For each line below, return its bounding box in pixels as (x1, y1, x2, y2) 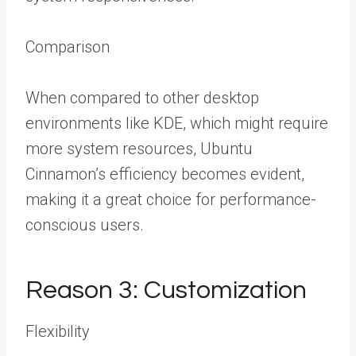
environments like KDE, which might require (25, 114, 328, 133)
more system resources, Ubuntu (25, 139, 253, 158)
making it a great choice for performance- (25, 190, 316, 209)
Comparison (25, 37, 110, 56)
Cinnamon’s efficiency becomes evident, (25, 164, 304, 184)
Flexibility (25, 322, 90, 341)
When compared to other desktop (25, 88, 259, 107)
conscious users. (25, 215, 144, 234)
